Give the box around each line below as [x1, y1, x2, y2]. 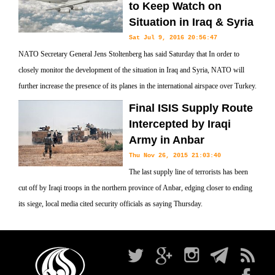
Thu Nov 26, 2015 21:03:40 [129, 152, 221, 159]
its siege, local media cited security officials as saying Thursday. [18, 199, 203, 208]
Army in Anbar [129, 134, 204, 146]
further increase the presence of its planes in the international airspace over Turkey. [18, 82, 257, 90]
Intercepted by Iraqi [129, 118, 231, 130]
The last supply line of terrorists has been [129, 168, 248, 176]
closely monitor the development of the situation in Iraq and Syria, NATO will [18, 66, 244, 74]
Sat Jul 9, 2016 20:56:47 [129, 34, 217, 41]
